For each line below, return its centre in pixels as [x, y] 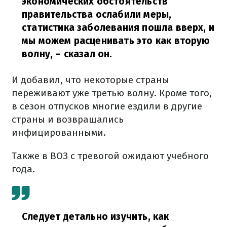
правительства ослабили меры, [97, 14]
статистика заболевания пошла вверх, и [118, 28]
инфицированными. [59, 133]
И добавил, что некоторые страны [90, 80]
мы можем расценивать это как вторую [116, 41]
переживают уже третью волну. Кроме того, [112, 93]
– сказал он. [83, 54]
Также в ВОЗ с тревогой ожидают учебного [110, 156]
